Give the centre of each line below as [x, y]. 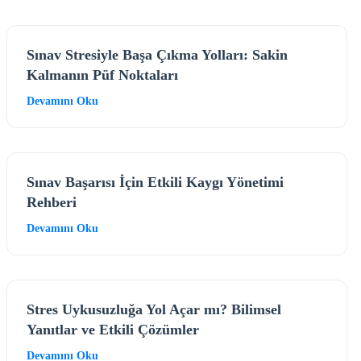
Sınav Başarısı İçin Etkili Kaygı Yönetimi [155, 182]
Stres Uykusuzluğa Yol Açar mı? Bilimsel [154, 309]
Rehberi [52, 202]
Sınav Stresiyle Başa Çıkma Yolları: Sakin [157, 54]
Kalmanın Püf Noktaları [102, 75]
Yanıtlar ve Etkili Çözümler [113, 329]
